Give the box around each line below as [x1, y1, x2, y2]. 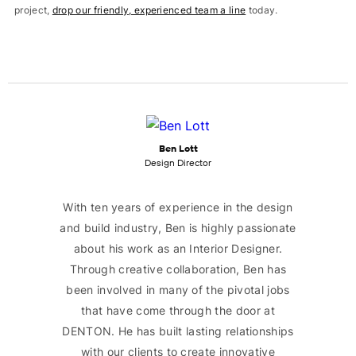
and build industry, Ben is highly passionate [60, 221, 296, 234]
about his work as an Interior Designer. [73, 242, 283, 255]
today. [246, 4, 278, 16]
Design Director [145, 157, 211, 168]
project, [14, 4, 52, 16]
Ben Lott [158, 142, 198, 154]
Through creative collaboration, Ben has [69, 262, 287, 276]
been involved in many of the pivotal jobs [66, 283, 290, 296]
